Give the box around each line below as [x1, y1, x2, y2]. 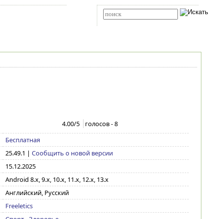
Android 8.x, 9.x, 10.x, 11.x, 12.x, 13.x [5, 175, 109, 184]
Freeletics [5, 201, 33, 210]
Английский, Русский [5, 188, 69, 197]
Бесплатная [5, 135, 40, 144]
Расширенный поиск [105, 20, 147, 25]
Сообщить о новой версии [31, 149, 113, 157]
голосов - [85, 119, 115, 128]
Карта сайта [8, 11, 36, 17]
